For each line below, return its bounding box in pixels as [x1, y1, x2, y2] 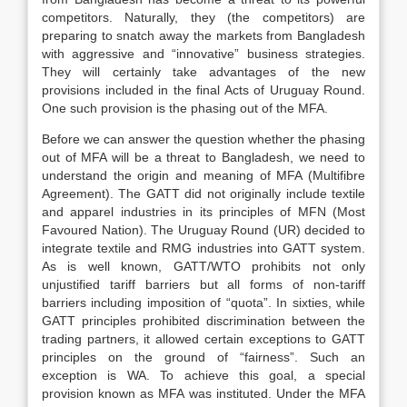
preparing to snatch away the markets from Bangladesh [42, 28, 365, 43]
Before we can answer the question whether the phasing [42, 132, 365, 146]
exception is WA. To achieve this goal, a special [42, 368, 365, 382]
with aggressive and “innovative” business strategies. [42, 46, 365, 61]
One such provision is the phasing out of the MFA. [42, 101, 328, 115]
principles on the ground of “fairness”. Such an [42, 350, 365, 364]
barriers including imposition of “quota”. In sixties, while [42, 295, 365, 310]
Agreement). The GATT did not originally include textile [42, 186, 365, 201]
